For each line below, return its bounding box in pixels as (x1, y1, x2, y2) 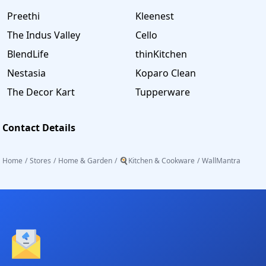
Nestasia (7, 66, 46, 80)
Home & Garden (58, 155, 112, 166)
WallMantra (202, 155, 240, 166)
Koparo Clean (135, 66, 196, 80)
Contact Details (2, 121, 75, 134)
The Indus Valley (7, 28, 80, 42)
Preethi (7, 9, 40, 23)
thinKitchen (135, 47, 187, 61)
